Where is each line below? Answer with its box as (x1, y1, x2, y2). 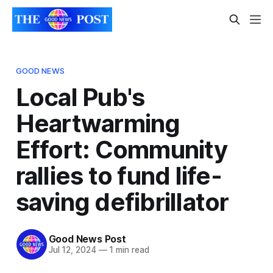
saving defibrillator (15, 186, 229, 217)
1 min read (107, 245, 149, 255)
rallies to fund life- (15, 160, 222, 191)
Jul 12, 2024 (48, 245, 96, 255)
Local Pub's (15, 82, 145, 112)
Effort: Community (15, 134, 227, 165)
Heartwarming (15, 108, 180, 138)
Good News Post (48, 233, 126, 246)
